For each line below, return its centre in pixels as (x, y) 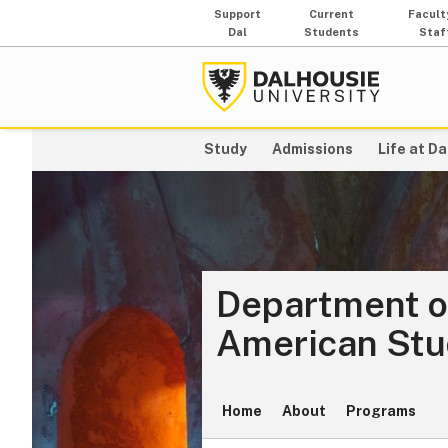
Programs (381, 410)
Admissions (313, 149)
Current (332, 14)
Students (332, 32)
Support (238, 14)
